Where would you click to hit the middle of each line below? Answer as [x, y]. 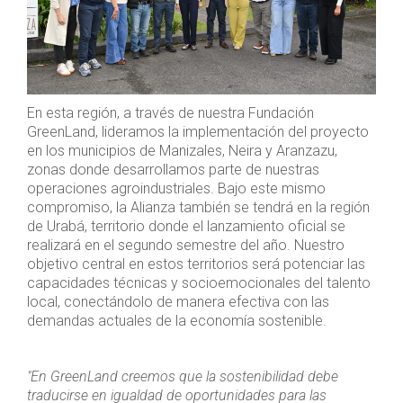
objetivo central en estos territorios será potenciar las [196, 264]
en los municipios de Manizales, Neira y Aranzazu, [182, 151]
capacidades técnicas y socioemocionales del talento [199, 283]
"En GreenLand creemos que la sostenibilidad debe [183, 377]
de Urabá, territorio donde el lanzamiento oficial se [186, 227]
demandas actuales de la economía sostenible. [177, 321]
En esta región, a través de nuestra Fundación [170, 113]
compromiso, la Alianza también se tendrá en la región [198, 208]
